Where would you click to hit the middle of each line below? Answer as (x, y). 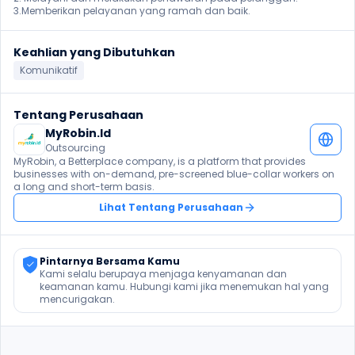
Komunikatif (49, 70)
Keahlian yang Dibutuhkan (94, 52)
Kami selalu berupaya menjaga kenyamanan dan (163, 274)
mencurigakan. (77, 299)
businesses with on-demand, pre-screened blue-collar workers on (174, 174)
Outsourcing (75, 148)
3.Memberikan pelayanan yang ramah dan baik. (133, 11)
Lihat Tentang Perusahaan (171, 207)
